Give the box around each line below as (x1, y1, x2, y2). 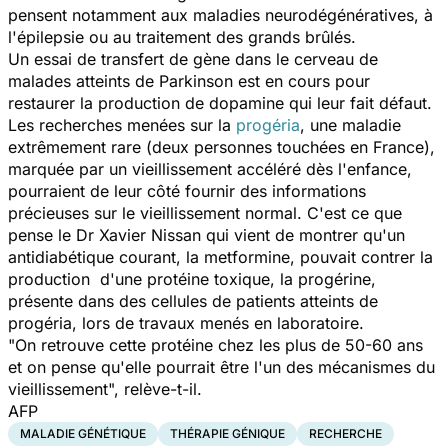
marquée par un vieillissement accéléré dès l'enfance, (8, 158, 412, 179)
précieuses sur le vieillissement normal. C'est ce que (8, 202, 402, 223)
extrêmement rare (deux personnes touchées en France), (8, 136, 435, 157)
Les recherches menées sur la (8, 114, 236, 135)
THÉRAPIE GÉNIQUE (170, 425, 285, 441)
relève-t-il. (119, 378, 202, 399)
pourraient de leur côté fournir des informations (8, 180, 366, 201)
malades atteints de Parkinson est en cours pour (8, 70, 370, 91)
